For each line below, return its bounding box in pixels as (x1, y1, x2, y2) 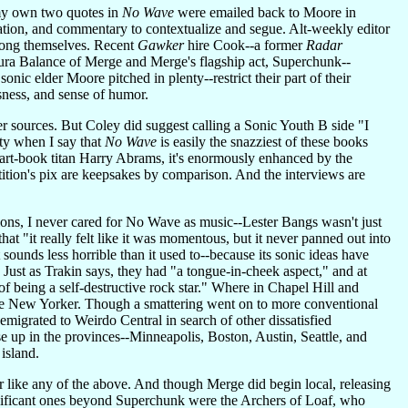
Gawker (138, 36, 184, 53)
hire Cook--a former (184, 36, 306, 53)
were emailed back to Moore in (174, 4, 356, 20)
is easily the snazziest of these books (157, 133, 368, 149)
